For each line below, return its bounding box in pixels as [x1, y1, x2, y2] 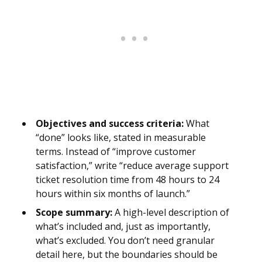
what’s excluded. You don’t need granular [36, 234, 215, 247]
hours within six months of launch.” [36, 187, 190, 201]
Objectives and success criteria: [36, 117, 184, 130]
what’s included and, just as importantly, [36, 220, 211, 233]
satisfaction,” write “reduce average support [36, 159, 229, 173]
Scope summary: [36, 206, 112, 219]
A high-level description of [112, 206, 229, 219]
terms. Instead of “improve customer [36, 145, 196, 158]
